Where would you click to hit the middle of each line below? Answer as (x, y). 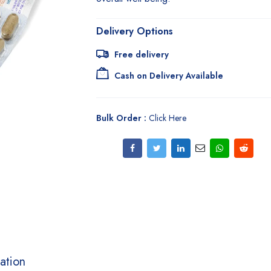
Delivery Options (135, 31)
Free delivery (142, 54)
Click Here (168, 118)
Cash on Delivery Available (169, 76)
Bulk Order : (123, 118)
